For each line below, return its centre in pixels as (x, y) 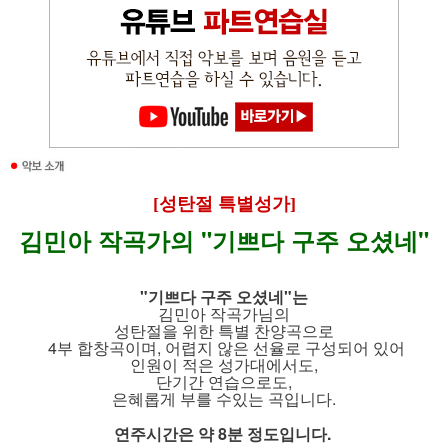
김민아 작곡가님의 (224, 314)
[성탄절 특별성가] (224, 204)
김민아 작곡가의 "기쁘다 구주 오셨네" (224, 240)
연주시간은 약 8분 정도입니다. (222, 434)
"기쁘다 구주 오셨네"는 (224, 297)
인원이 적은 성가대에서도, (224, 365)
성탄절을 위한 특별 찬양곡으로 (224, 331)
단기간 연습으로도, (224, 382)
